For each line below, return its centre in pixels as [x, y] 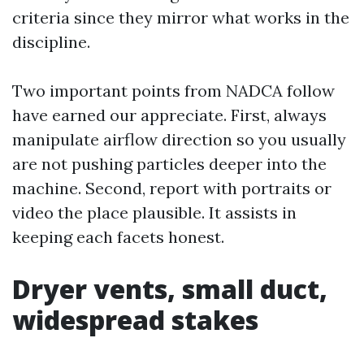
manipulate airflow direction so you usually [179, 140]
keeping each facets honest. [118, 237]
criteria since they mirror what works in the [181, 18]
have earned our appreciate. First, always [169, 115]
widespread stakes [135, 320]
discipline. [51, 42]
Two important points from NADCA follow [173, 91]
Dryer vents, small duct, [170, 289]
